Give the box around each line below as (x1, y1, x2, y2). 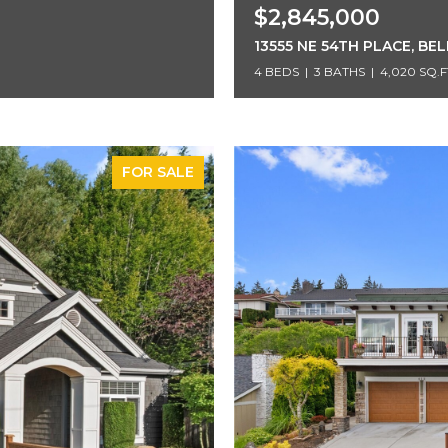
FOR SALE (122, 163, 194, 181)
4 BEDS (254, 64, 299, 79)
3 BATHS (314, 64, 365, 79)
